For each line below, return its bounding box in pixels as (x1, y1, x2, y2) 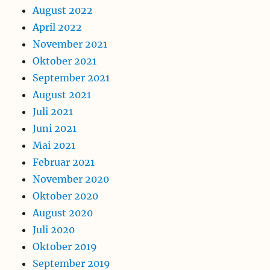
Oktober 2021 (33, 55, 97, 67)
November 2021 (33, 38, 108, 51)
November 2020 (33, 173, 110, 186)
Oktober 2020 (33, 190, 99, 202)
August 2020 (33, 207, 93, 219)
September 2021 (33, 72, 110, 84)
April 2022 (33, 21, 83, 34)
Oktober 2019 (33, 240, 98, 253)
